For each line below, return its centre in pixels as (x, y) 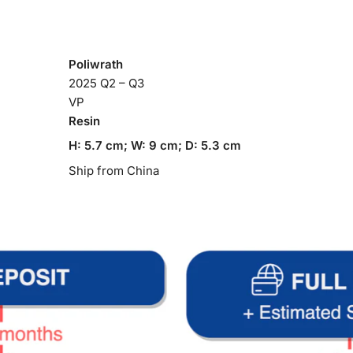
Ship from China (115, 171)
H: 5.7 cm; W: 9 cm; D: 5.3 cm (154, 146)
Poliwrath (95, 65)
